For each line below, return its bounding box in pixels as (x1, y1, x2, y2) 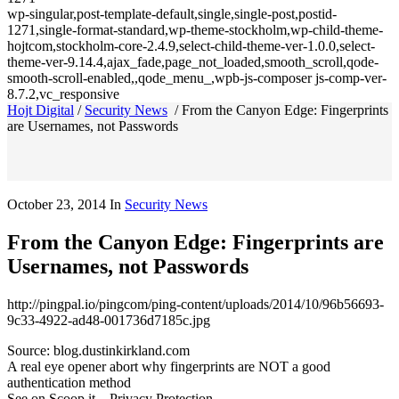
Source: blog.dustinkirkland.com (7, 342, 190, 358)
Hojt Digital (7, 102, 74, 118)
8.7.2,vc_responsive (7, 86, 119, 102)
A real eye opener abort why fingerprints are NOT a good (7, 358, 330, 374)
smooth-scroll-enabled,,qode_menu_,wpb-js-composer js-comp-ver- (7, 70, 387, 85)
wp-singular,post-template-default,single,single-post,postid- (7, 6, 337, 21)
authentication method (7, 374, 131, 390)
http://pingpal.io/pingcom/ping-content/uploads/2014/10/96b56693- (7, 296, 384, 312)
